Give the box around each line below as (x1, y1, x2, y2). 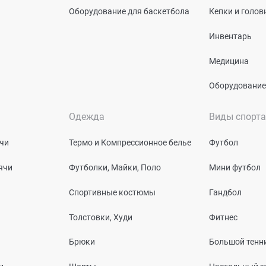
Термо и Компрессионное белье (69, 137, 191, 147)
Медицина (209, 56, 249, 66)
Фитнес (209, 212, 237, 222)
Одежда (69, 111, 104, 123)
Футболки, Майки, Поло (69, 162, 161, 172)
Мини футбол (209, 162, 261, 172)
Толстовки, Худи (69, 212, 132, 222)
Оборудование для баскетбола (69, 6, 189, 16)
